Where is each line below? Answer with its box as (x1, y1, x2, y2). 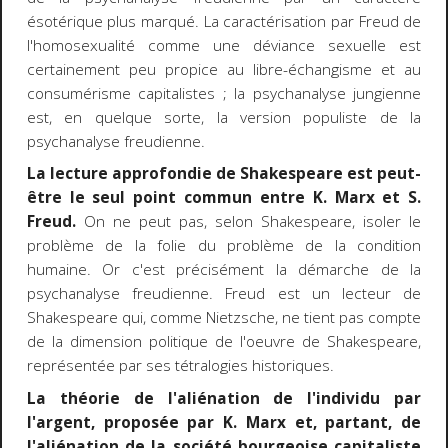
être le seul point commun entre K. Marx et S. (26, 187, 422, 209)
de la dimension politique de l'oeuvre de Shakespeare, (26, 331, 422, 353)
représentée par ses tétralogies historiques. (26, 355, 334, 377)
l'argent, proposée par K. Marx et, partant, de (26, 411, 422, 433)
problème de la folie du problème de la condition (26, 235, 422, 257)
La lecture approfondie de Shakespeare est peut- (26, 163, 422, 185)
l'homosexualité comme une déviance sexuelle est (26, 34, 422, 56)
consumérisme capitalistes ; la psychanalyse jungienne (26, 82, 422, 104)
